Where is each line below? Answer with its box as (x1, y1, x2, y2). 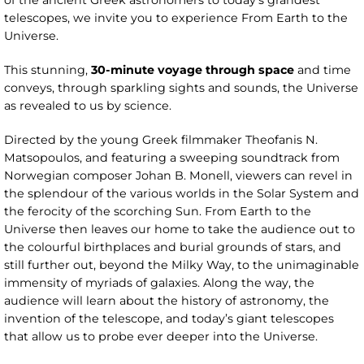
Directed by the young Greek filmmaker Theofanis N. (4, 132, 318, 148)
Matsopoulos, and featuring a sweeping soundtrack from (4, 150, 340, 166)
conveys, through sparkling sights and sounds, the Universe (4, 80, 358, 96)
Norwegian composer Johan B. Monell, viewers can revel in (4, 168, 353, 184)
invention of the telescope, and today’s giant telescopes (4, 311, 334, 327)
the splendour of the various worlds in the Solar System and (4, 186, 359, 201)
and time (297, 63, 351, 78)
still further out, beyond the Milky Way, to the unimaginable (4, 258, 359, 273)
